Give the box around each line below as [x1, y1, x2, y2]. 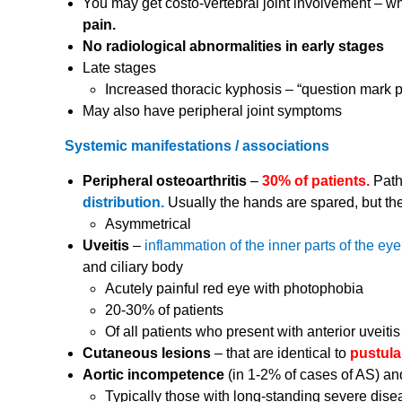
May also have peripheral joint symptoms [83, 103, 342, 119]
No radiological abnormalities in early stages [83, 39, 384, 55]
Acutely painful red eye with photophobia [105, 281, 363, 297]
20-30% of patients [105, 302, 223, 319]
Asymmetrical [105, 216, 191, 232]
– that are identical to [214, 345, 350, 362]
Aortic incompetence [83, 367, 228, 383]
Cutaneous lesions [83, 345, 214, 362]
